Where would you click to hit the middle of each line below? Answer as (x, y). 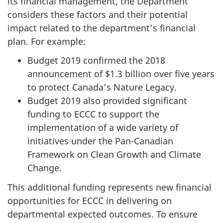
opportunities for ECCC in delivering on (90, 200)
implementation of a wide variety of (103, 127)
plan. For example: (47, 41)
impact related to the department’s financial (102, 28)
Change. (45, 168)
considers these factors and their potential (98, 14)
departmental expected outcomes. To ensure (103, 214)
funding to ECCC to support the (93, 114)
